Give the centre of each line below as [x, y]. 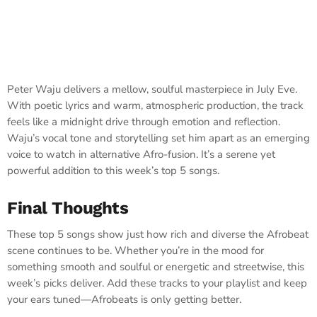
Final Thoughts [68, 208]
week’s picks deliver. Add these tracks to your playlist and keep [157, 283]
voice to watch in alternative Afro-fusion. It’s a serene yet [141, 155]
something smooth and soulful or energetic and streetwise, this [156, 266]
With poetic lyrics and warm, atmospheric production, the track [155, 106]
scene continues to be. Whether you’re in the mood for [136, 250]
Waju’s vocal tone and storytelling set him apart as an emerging [158, 138]
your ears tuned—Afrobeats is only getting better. [124, 299]
